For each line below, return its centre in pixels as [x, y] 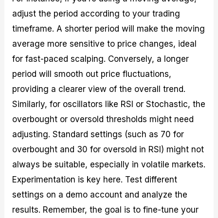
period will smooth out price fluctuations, [92, 74]
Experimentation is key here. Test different [95, 179]
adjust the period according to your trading [96, 13]
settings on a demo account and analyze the [100, 194]
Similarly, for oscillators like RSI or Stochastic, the [109, 104]
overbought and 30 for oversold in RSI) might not [108, 149]
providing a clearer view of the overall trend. [99, 89]
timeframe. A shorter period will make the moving [109, 28]
